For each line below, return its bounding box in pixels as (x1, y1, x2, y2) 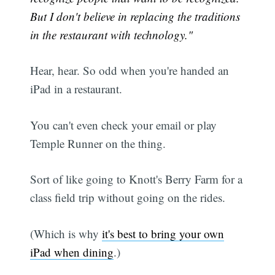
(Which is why (30, 225, 103, 241)
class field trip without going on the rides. (30, 190, 226, 206)
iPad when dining (30, 244, 114, 260)
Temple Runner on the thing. (30, 135, 166, 151)
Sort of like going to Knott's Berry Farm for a (30, 171, 243, 187)
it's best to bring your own (102, 225, 225, 241)
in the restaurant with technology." (30, 26, 193, 42)
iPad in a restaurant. (30, 81, 123, 97)
